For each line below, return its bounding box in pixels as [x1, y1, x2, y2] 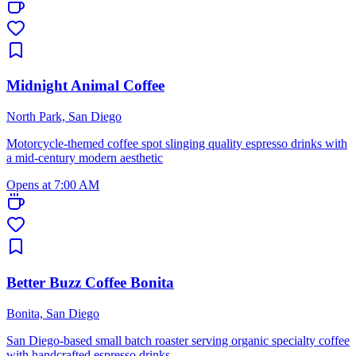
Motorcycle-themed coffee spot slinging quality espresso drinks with [6, 137, 347, 151]
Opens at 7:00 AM [6, 178, 99, 192]
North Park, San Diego [6, 110, 122, 124]
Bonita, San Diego [6, 306, 99, 320]
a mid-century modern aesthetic [6, 151, 163, 165]
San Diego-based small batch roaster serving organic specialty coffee [6, 333, 350, 347]
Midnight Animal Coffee [6, 77, 164, 95]
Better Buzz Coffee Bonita [6, 273, 174, 291]
